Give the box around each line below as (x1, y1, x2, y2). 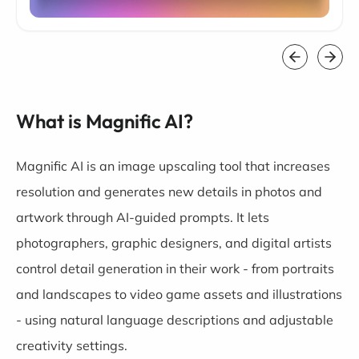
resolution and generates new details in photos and (16, 184, 322, 200)
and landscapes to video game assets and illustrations (16, 286, 342, 303)
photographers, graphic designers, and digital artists (16, 235, 332, 252)
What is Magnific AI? (16, 109, 193, 134)
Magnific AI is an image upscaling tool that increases (16, 158, 330, 175)
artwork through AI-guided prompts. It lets (16, 209, 269, 226)
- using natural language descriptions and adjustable (16, 312, 333, 329)
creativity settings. (16, 337, 127, 354)
